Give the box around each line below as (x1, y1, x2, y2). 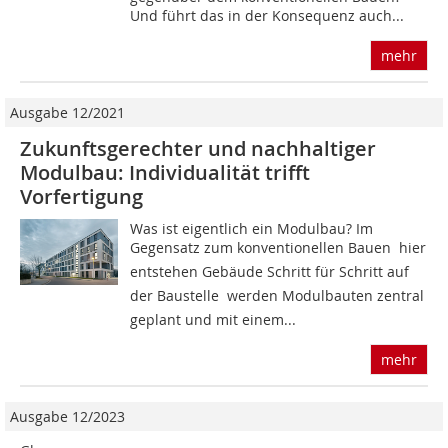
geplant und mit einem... (130, 310, 297, 330)
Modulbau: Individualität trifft (20, 159, 310, 187)
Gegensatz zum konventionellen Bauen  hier (130, 238, 427, 258)
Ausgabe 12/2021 (10, 103, 125, 123)
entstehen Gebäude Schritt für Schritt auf (130, 262, 410, 282)
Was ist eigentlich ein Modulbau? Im (130, 219, 374, 239)
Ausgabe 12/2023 (10, 407, 125, 427)
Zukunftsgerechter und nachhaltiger (20, 135, 376, 163)
